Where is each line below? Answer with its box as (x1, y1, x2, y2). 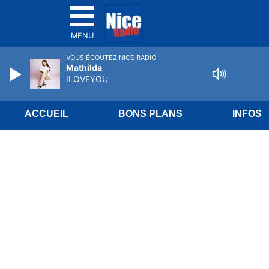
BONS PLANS (118, 109, 183, 119)
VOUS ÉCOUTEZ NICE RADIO (66, 53, 156, 62)
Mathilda (66, 62, 102, 73)
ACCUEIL (25, 109, 69, 119)
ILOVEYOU (66, 74, 108, 84)
